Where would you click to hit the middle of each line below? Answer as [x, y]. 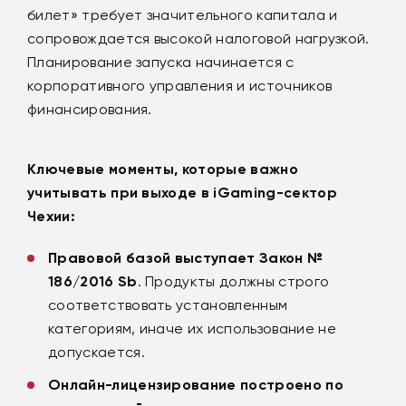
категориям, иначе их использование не [192, 328]
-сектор [306, 192]
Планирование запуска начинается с [161, 62]
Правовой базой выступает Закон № [186, 257]
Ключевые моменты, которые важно [163, 169]
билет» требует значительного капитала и [183, 14]
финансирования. [90, 109]
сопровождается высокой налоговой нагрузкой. [198, 38]
